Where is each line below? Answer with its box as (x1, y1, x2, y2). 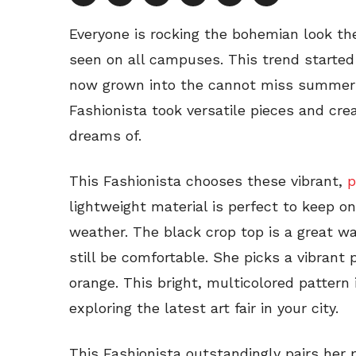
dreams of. (69, 127, 141, 145)
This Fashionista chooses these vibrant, (69, 172, 347, 190)
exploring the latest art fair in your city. (69, 300, 339, 317)
